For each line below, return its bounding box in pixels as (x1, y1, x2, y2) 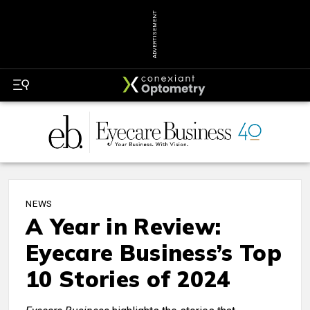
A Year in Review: (26, 212, 221, 241)
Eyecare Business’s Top (26, 239, 282, 267)
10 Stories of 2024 (26, 265, 230, 293)
